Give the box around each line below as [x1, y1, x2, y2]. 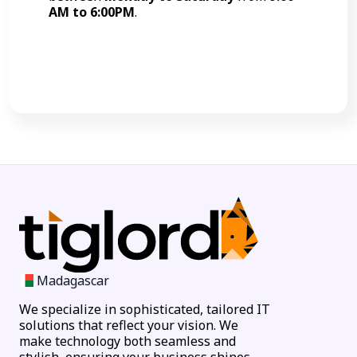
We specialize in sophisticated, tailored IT [19, 300, 270, 319]
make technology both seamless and [19, 332, 236, 351]
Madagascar [37, 272, 110, 290]
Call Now [159, 44, 214, 62]
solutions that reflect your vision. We [19, 316, 238, 335]
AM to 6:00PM [49, 2, 135, 21]
